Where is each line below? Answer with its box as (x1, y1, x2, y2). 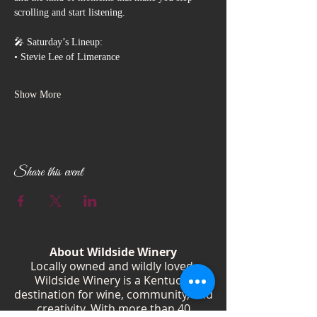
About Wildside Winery (50, 243, 177, 260)
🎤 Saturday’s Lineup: (14, 36, 103, 47)
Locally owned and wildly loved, (30, 258, 196, 274)
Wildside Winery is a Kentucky (34, 272, 192, 288)
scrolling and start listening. (14, 6, 125, 18)
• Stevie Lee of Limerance (14, 51, 120, 62)
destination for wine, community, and (13, 286, 213, 302)
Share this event (14, 163, 83, 181)
